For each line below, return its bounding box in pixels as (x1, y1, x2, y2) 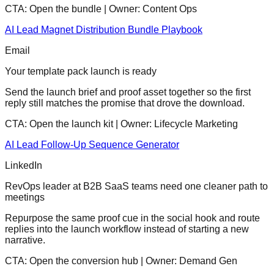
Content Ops (143, 4, 197, 15)
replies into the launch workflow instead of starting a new (5, 224, 249, 235)
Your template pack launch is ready (5, 66, 157, 77)
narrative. (5, 235, 45, 246)
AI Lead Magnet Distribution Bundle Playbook (5, 24, 202, 35)
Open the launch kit (29, 119, 113, 130)
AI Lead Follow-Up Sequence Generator (5, 139, 179, 150)
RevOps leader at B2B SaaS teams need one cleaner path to (5, 181, 268, 192)
